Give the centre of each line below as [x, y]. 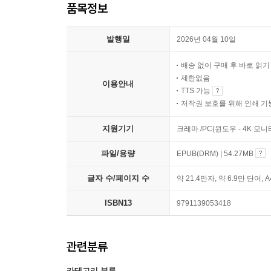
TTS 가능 [197, 90]
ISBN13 [118, 203]
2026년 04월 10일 [206, 39]
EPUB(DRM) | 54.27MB [216, 153]
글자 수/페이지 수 [118, 178]
